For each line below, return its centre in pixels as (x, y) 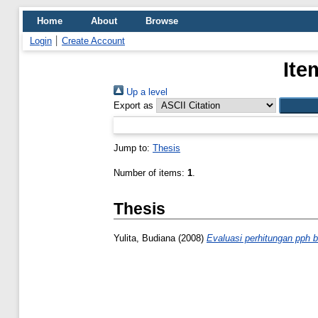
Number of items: (150, 173)
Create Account (93, 41)
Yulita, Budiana (144, 238)
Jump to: (133, 148)
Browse (162, 21)
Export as (133, 105)
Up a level (146, 92)
